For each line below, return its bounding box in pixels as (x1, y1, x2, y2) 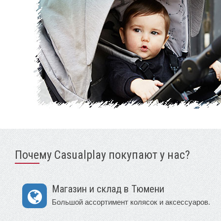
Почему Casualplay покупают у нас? (15, 147, 190, 162)
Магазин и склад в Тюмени (52, 183, 164, 195)
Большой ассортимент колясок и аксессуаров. (52, 197, 210, 206)
